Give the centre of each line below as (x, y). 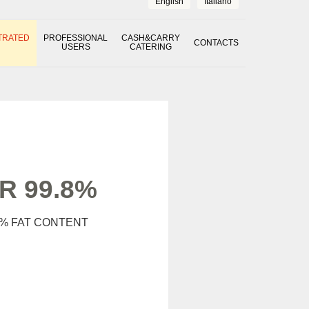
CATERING (151, 47)
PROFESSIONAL (76, 38)
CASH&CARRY (151, 38)
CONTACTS (216, 42)
